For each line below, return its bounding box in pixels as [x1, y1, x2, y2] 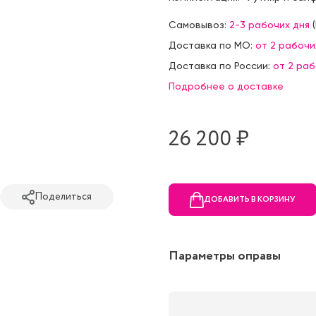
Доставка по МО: [169, 39, 255, 51]
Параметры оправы [169, 247, 281, 266]
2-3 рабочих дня [229, 19, 310, 31]
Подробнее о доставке [169, 80, 284, 92]
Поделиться [35, 189, 92, 204]
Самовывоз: [169, 19, 229, 31]
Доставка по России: [169, 60, 273, 72]
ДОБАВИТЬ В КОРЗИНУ [204, 193, 296, 205]
